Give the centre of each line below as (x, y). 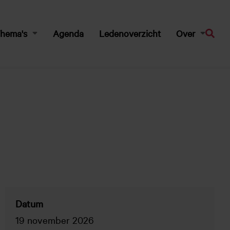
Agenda (68, 33)
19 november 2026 (55, 219)
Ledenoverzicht (130, 33)
